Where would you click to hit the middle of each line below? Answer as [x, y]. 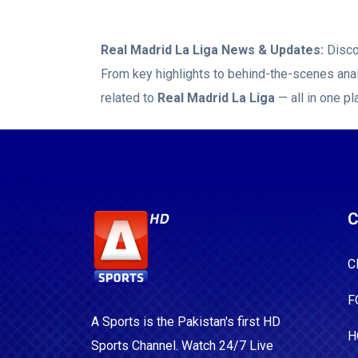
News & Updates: [271, 50]
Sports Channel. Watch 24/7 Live [182, 345]
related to [129, 98]
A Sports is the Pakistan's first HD [186, 321]
